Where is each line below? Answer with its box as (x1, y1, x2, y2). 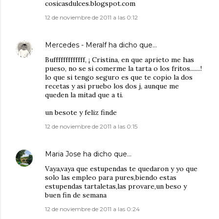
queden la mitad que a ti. (45, 90, 123, 100)
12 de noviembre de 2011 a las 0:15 (45, 123, 137, 131)
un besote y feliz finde (45, 108, 117, 117)
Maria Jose (45, 150, 81, 159)
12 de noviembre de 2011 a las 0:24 (45, 205, 140, 213)
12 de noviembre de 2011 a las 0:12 (45, 14, 138, 22)
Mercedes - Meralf (45, 41, 107, 50)
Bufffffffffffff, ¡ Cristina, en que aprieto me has (45, 55, 194, 65)
